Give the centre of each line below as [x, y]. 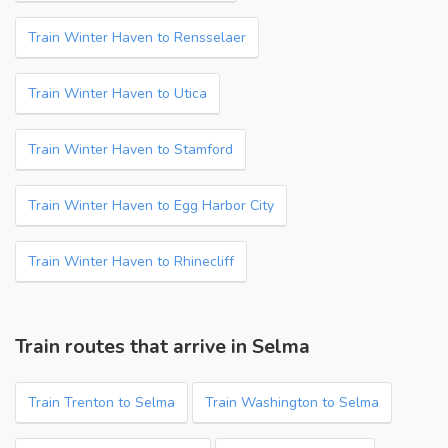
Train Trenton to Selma [101, 402]
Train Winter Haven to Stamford [130, 149]
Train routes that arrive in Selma [162, 346]
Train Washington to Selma [292, 402]
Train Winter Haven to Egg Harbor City [151, 205]
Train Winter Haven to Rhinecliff [131, 261]
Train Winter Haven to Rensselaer [137, 37]
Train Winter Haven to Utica [117, 93]
